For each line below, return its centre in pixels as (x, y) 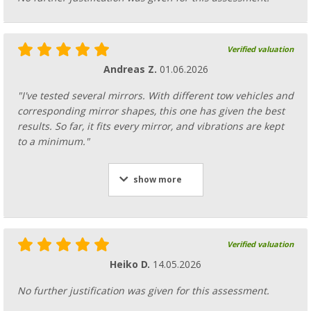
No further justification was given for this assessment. (143, 291)
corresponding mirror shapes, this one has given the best (151, 111)
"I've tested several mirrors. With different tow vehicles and (155, 95)
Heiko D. (131, 264)
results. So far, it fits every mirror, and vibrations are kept (151, 126)
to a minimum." (53, 141)
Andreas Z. (131, 69)
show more (157, 179)
